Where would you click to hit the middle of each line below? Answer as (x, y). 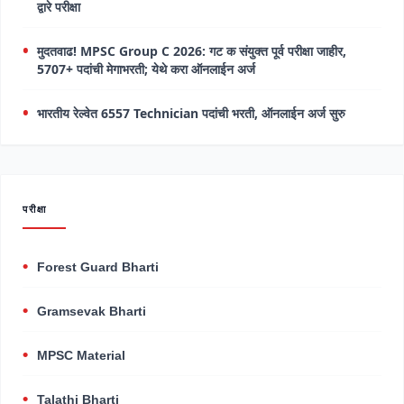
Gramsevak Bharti (92, 312)
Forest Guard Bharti (98, 267)
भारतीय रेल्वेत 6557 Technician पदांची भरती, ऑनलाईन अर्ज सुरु (191, 114)
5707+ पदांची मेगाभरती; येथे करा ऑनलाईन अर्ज (146, 69)
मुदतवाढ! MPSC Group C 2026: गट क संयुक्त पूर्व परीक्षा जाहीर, (192, 51)
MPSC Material (81, 356)
